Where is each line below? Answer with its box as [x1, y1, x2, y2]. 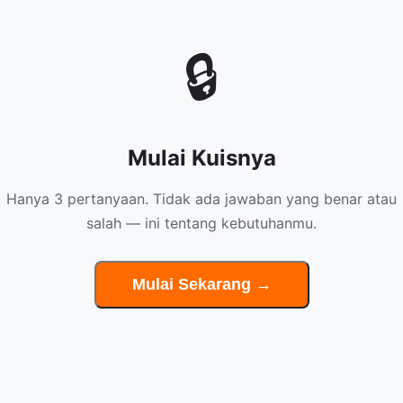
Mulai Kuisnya [127, 145, 276, 171]
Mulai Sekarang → [131, 275, 272, 293]
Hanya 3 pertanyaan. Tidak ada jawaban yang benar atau [6, 190, 397, 208]
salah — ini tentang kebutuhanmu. [86, 214, 317, 232]
